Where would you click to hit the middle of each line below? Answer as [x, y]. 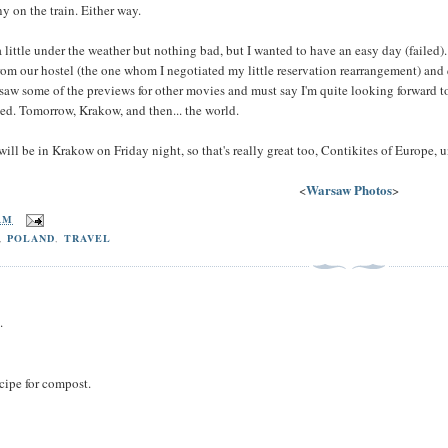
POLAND [31, 237]
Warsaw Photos [349, 189]
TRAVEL [87, 237]
